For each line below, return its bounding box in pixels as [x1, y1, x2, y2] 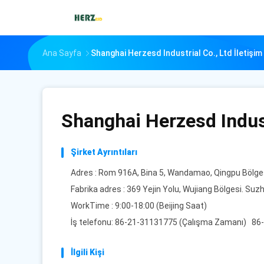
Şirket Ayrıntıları [71, 147, 137, 157]
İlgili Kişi [71, 247, 104, 257]
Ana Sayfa [42, 48, 81, 58]
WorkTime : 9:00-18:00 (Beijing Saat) [71, 201, 207, 210]
